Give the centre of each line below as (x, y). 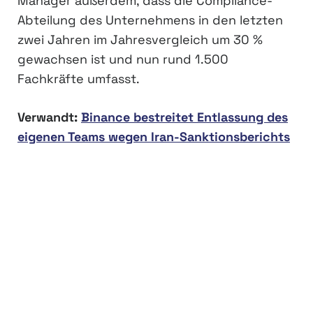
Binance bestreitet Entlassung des (184, 117)
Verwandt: (49, 117)
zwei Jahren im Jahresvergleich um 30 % (140, 39)
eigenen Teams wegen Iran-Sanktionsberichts (154, 137)
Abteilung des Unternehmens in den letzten (150, 20)
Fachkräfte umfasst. (79, 79)
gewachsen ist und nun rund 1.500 (123, 59)
